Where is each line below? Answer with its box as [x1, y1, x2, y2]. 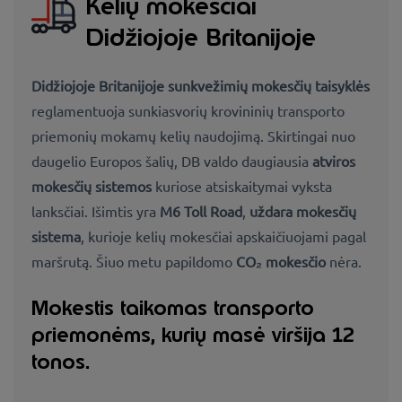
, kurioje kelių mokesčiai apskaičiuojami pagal [81, 227, 366, 246]
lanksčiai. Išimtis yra [31, 202, 160, 221]
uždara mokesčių [249, 202, 356, 221]
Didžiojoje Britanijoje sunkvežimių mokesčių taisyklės [31, 76, 370, 95]
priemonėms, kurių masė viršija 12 [31, 320, 354, 348]
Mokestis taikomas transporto [31, 293, 314, 321]
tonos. [31, 347, 90, 375]
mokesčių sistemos [31, 177, 155, 196]
